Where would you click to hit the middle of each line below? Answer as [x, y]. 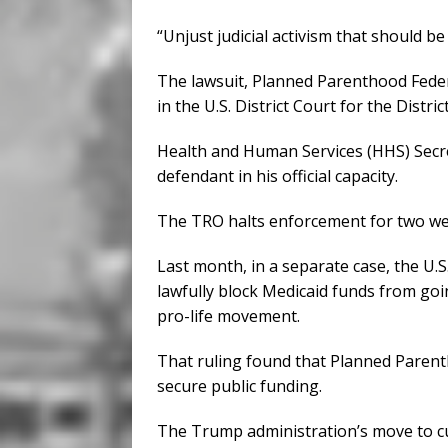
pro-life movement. [228, 316]
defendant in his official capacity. [277, 176]
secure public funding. [239, 386]
